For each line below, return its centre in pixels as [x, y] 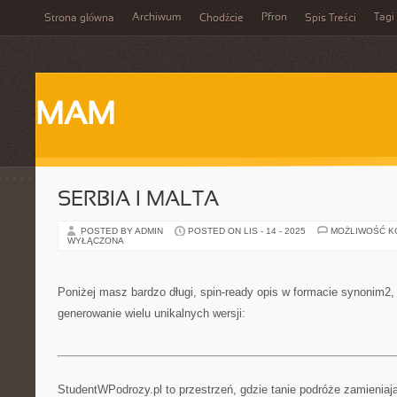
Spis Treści [331, 19]
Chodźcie [222, 19]
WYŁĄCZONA [96, 241]
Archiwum [157, 18]
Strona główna [79, 19]
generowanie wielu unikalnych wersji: [152, 313]
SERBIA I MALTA [138, 200]
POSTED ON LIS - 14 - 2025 [247, 231]
